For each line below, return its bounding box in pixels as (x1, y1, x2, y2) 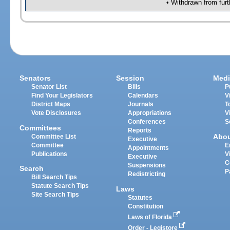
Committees (20, 123, 62, 132)
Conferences (128, 119, 166, 125)
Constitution (128, 203, 164, 209)
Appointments (128, 145, 169, 151)
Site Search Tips (31, 191, 80, 198)
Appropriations (128, 110, 172, 117)
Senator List (31, 84, 67, 90)
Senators (20, 74, 51, 83)
